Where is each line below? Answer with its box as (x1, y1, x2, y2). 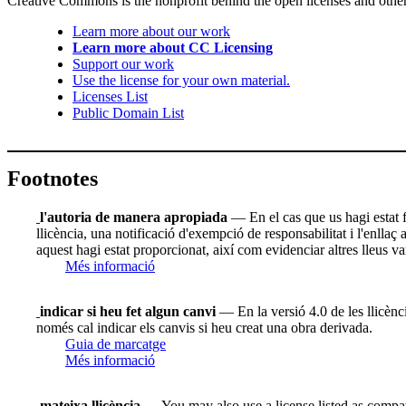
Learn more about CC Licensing (72, 40, 273, 56)
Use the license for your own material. (72, 72, 290, 89)
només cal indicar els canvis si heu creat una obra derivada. (36, 319, 372, 335)
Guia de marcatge (65, 335, 166, 352)
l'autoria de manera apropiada (40, 208, 227, 225)
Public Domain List (72, 105, 184, 121)
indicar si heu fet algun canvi (40, 303, 216, 319)
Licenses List (72, 89, 148, 105)
